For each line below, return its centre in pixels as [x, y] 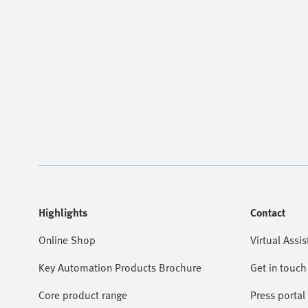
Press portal [278, 295]
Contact [268, 212]
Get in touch [278, 267]
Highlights [63, 212]
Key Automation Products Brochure [120, 267]
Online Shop [67, 240]
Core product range [83, 295]
